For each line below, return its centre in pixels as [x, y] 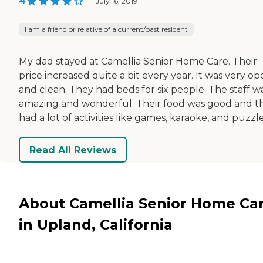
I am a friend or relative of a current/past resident [106, 29]
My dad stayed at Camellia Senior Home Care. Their [138, 62]
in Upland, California [96, 224]
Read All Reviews [73, 150]
